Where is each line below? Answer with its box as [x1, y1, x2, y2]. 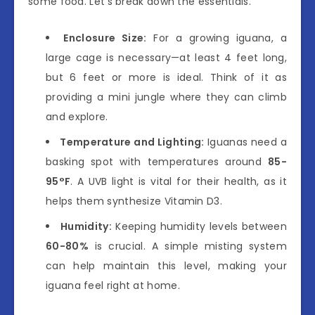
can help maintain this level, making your [46, 259, 287, 274]
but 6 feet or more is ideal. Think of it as [46, 70, 287, 85]
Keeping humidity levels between [111, 219, 287, 234]
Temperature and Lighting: [60, 135, 205, 150]
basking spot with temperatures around [46, 155, 269, 169]
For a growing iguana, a [146, 31, 288, 46]
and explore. [46, 110, 108, 124]
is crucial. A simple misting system [88, 239, 287, 254]
